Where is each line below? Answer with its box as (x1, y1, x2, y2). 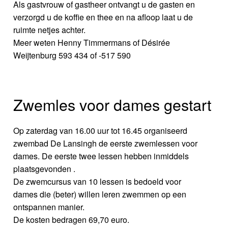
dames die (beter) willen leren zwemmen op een (13, 188, 187, 200)
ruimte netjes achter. (13, 23, 86, 36)
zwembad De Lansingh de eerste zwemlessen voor (13, 137, 198, 149)
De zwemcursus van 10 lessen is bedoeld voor (13, 175, 182, 187)
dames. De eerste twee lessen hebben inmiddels (13, 150, 189, 162)
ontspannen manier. (13, 201, 85, 213)
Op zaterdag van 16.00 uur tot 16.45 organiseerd (13, 124, 188, 136)
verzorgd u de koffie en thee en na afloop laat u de (13, 11, 193, 23)
